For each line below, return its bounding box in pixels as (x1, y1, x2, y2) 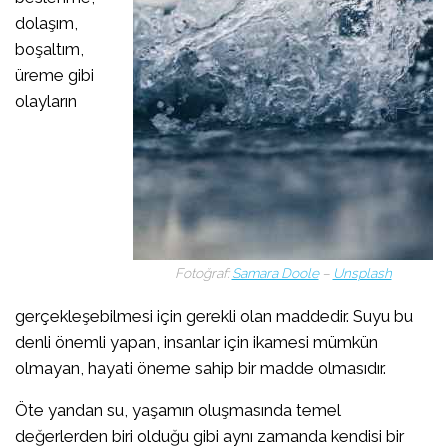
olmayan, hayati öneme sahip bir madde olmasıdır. (15, 357, 386, 378)
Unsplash (332, 265, 392, 282)
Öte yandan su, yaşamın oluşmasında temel (15, 400, 340, 421)
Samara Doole (231, 265, 319, 282)
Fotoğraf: (174, 265, 232, 282)
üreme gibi (15, 65, 94, 85)
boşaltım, (15, 39, 84, 59)
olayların (15, 91, 77, 111)
